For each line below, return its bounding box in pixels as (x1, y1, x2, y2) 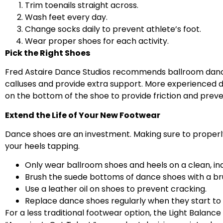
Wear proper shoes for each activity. (25, 35, 169, 47)
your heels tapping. (5, 140, 80, 152)
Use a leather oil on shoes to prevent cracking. (25, 183, 207, 195)
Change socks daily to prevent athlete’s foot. (25, 23, 201, 35)
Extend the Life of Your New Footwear (5, 109, 160, 121)
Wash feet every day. (25, 11, 108, 23)
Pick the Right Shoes (5, 47, 90, 59)
